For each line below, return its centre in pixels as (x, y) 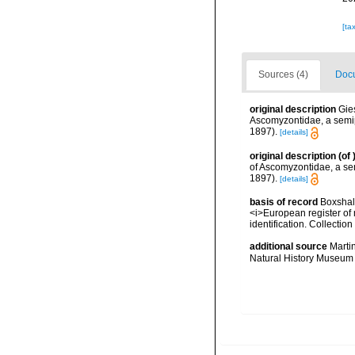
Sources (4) (283, 75)
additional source (288, 246)
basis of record (284, 202)
